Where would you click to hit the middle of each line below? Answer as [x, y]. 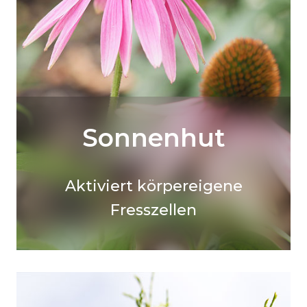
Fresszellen [153, 210]
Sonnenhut [153, 137]
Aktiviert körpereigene [153, 186]
